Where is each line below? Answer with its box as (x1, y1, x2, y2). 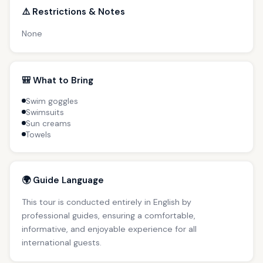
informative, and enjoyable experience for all (22, 223, 197, 234)
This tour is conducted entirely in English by (22, 196, 191, 207)
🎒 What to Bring (22, 74, 93, 86)
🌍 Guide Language (22, 174, 104, 186)
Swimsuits (26, 107, 64, 117)
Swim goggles (26, 96, 78, 106)
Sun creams (26, 118, 71, 129)
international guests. (22, 237, 102, 248)
